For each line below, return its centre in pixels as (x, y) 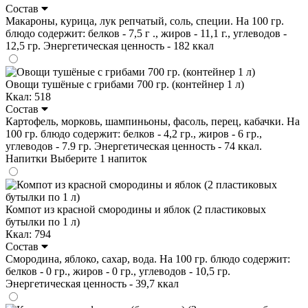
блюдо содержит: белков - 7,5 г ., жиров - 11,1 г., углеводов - (146, 33)
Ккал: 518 (28, 96)
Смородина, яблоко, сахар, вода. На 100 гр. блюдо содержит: (148, 258)
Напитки (28, 158)
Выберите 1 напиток (99, 158)
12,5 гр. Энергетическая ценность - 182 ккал (110, 45)
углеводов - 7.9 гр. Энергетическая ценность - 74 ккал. (134, 146)
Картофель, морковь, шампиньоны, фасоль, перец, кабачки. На (153, 121)
